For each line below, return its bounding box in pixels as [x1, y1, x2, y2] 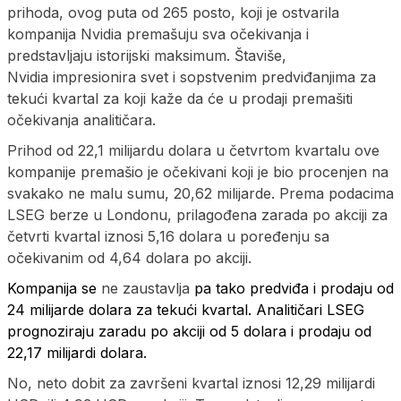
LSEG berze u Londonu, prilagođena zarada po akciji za [7, 205, 388, 224]
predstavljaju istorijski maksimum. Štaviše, [7, 46, 286, 64]
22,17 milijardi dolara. [7, 343, 147, 362]
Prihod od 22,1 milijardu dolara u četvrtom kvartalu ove [7, 141, 380, 159]
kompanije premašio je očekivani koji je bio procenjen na [7, 162, 388, 181]
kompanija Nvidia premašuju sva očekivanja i [7, 24, 309, 43]
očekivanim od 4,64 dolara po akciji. [7, 248, 252, 267]
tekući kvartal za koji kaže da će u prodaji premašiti [7, 89, 353, 107]
